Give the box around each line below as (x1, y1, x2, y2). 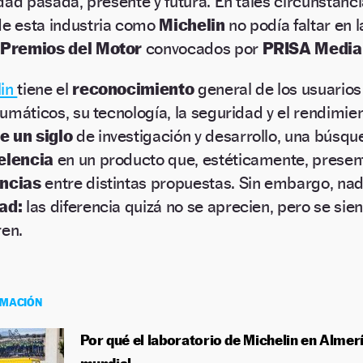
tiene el (17, 79, 73, 100)
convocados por (142, 38, 263, 59)
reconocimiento (72, 79, 198, 100)
